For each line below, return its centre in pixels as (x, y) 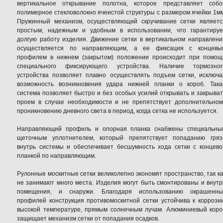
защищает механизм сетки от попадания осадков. (88, 219)
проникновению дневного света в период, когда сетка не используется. (117, 111)
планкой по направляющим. (56, 156)
